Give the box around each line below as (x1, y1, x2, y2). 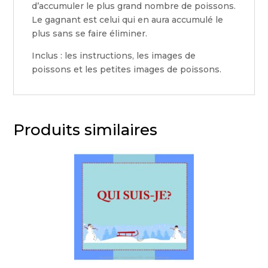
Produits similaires (13, 120, 158, 139)
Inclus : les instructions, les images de (32, 50, 196, 61)
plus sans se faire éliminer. (32, 28, 148, 39)
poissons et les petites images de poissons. (32, 64, 222, 75)
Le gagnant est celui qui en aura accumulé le (32, 14, 224, 25)
